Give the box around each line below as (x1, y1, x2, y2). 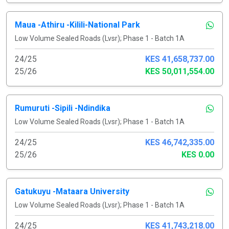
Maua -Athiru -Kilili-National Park (15, 19, 140, 30)
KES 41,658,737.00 (145, 54, 214, 64)
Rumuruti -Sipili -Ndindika (15, 103, 110, 113)
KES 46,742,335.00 (145, 137, 214, 147)
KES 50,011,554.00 (145, 66, 214, 76)
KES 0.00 (181, 149, 214, 159)
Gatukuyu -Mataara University (15, 186, 129, 196)
